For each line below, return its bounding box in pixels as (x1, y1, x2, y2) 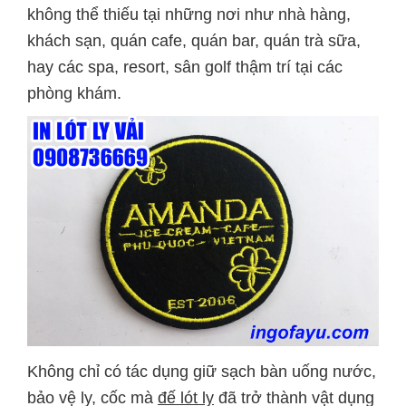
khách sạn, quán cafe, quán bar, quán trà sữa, (27, 31, 361, 50)
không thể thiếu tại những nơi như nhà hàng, (27, 5, 351, 24)
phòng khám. (27, 83, 121, 102)
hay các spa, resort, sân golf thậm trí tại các (27, 57, 343, 76)
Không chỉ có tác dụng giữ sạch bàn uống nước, (27, 362, 376, 382)
